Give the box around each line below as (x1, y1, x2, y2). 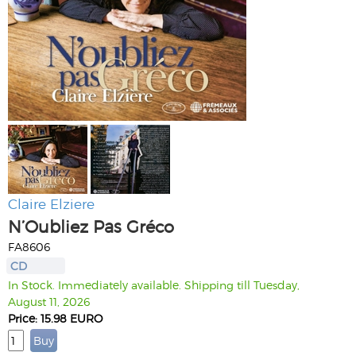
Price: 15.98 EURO (8, 311, 103, 325)
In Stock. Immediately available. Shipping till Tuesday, (8, 277, 300, 292)
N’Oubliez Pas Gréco (8, 215, 174, 236)
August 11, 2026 (8, 294, 90, 308)
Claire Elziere (8, 195, 95, 211)
